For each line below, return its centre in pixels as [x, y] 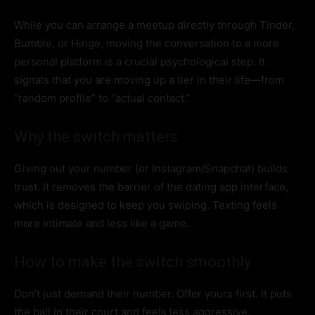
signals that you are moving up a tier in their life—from [149, 80]
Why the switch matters [96, 137]
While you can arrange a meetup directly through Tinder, [154, 25]
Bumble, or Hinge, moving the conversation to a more [147, 44]
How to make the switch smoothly [133, 262]
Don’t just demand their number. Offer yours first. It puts [153, 294]
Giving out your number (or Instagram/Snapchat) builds [151, 169]
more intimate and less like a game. [102, 224]
